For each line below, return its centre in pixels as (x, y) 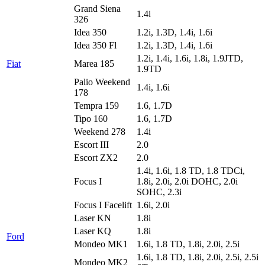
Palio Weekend (102, 82)
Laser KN (93, 218)
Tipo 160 (91, 118)
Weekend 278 (100, 131)
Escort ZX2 (96, 157)
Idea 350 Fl (95, 45)
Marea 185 (94, 63)
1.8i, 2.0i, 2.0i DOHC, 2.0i (187, 181)
